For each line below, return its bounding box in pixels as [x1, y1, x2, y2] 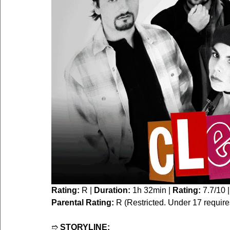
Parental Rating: [51, 198, 114, 207]
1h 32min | [130, 186, 172, 195]
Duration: [94, 186, 130, 195]
